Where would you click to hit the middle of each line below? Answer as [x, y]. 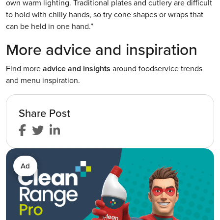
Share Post [44, 113]
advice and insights [77, 69]
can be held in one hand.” [50, 26]
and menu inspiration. [43, 80]
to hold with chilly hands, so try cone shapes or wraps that [105, 14]
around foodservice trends [156, 69]
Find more [24, 69]
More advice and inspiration [102, 50]
